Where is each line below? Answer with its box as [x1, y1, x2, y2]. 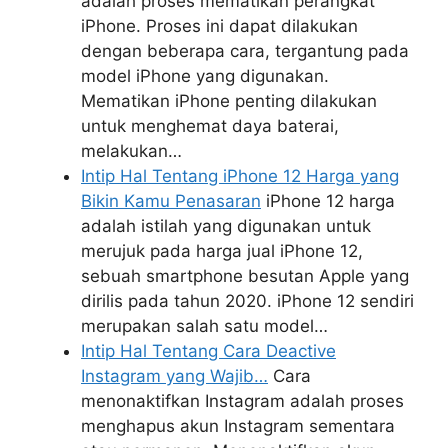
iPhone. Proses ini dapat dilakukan [81, 16, 358, 37]
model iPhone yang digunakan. [81, 66, 329, 87]
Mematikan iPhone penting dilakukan [81, 91, 377, 112]
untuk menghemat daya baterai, [81, 116, 339, 137]
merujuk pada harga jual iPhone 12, [81, 241, 363, 262]
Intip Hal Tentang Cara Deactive [81, 341, 336, 362]
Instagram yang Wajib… [81, 366, 268, 387]
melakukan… [81, 141, 182, 162]
